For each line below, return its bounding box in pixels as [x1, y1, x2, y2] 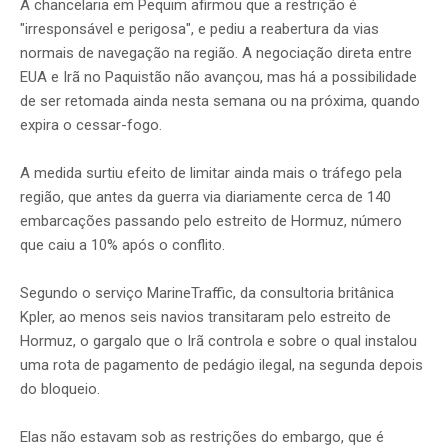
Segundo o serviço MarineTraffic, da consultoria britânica [20, 283, 394, 302]
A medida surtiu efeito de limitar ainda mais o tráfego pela [20, 163, 402, 182]
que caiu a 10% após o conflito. [20, 235, 225, 254]
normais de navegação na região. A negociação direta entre [20, 43, 412, 62]
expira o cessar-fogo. [20, 115, 162, 134]
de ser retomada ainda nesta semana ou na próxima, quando [20, 91, 420, 110]
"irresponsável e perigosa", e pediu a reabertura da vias [20, 19, 379, 38]
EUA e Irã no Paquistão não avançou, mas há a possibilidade [20, 67, 417, 86]
